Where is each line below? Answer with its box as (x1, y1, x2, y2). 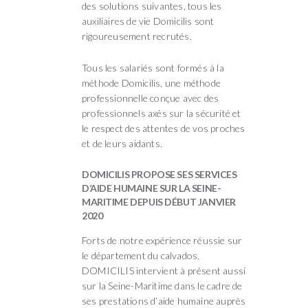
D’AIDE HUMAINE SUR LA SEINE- (82, 182, 221, 195)
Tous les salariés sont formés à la (82, 62, 224, 74)
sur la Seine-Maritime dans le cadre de (82, 280, 243, 292)
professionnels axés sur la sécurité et (82, 107, 241, 120)
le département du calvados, (82, 250, 200, 262)
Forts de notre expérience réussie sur (82, 234, 243, 247)
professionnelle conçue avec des (82, 92, 219, 104)
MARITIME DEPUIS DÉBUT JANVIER (82, 196, 236, 208)
